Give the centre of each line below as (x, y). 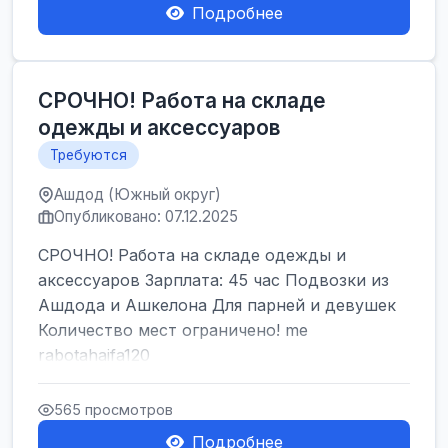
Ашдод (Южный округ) (137, 194)
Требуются (88, 155)
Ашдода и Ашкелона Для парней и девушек (217, 305)
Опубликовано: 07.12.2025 (146, 216)
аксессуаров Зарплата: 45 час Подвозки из (213, 280)
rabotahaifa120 (94, 355)
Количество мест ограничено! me (173, 330)
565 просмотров (113, 409)
